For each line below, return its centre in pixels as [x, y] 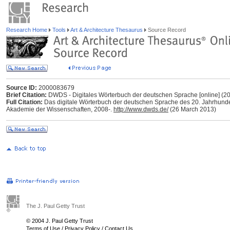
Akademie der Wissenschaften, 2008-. [60, 109]
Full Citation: [24, 102]
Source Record [166, 30]
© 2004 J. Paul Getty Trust [60, 221]
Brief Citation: [26, 95]
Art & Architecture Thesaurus [107, 30]
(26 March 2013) [192, 109]
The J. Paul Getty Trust [55, 206]
